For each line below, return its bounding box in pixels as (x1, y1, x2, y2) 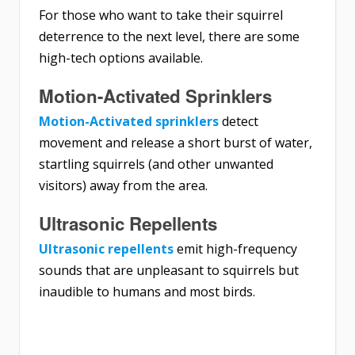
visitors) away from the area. (39, 176, 208, 194)
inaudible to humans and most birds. (39, 282, 255, 300)
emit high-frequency (174, 239, 297, 258)
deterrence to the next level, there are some (39, 27, 300, 45)
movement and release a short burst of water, (39, 133, 312, 151)
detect (219, 112, 258, 130)
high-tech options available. (39, 48, 203, 67)
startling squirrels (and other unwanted (39, 155, 273, 173)
